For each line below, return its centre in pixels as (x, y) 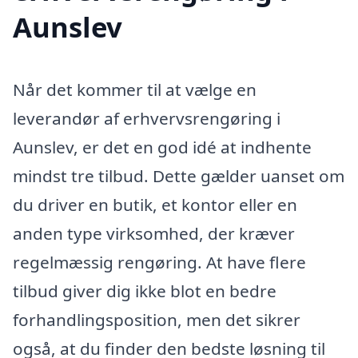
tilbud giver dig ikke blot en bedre (145, 291)
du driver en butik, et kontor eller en (155, 205)
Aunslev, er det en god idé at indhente (162, 147)
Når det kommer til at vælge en (135, 90)
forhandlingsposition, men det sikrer (157, 320)
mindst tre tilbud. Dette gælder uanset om (179, 176)
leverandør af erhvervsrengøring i (147, 119)
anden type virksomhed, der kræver (154, 234)
